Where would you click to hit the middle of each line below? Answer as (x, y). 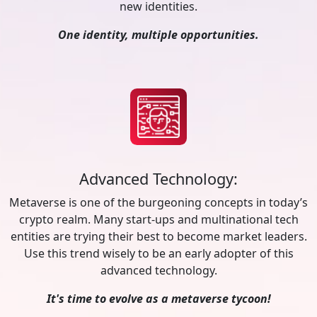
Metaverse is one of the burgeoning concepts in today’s (158, 202)
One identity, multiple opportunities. (158, 35)
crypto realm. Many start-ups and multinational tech (158, 219)
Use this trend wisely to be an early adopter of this (158, 253)
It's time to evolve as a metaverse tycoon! (158, 299)
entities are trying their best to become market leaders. (158, 236)
